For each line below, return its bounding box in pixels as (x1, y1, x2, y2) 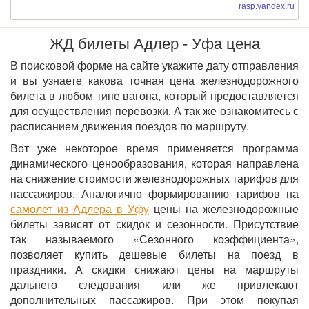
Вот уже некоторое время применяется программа (10, 140, 299, 157)
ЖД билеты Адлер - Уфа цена (49, 32, 260, 54)
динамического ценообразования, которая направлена (10, 155, 299, 172)
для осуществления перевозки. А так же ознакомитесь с (10, 103, 299, 119)
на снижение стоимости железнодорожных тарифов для (10, 170, 299, 187)
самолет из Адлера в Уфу (10, 201, 149, 217)
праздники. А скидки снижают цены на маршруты (10, 261, 299, 278)
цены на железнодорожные (149, 201, 299, 217)
